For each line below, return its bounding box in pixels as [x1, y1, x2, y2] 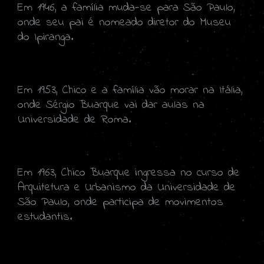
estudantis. [18, 208, 72, 226]
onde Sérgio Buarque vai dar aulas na [18, 96, 204, 114]
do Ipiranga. [18, 28, 73, 46]
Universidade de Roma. [18, 111, 131, 128]
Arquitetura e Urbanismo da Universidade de [18, 179, 236, 196]
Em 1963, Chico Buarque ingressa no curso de [18, 164, 240, 181]
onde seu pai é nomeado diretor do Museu [18, 14, 231, 31]
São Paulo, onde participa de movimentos [18, 193, 223, 211]
